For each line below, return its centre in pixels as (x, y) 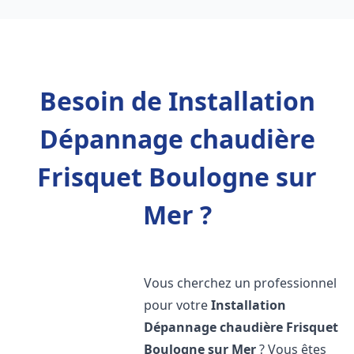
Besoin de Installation (177, 101)
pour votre (178, 305)
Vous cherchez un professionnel (241, 283)
